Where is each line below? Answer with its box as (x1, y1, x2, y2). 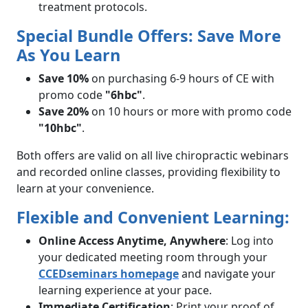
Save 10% (38, 70, 89, 86)
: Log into (225, 232, 274, 248)
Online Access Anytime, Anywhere (38, 232, 225, 248)
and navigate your (179, 265, 276, 281)
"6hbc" (105, 87, 142, 102)
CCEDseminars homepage (38, 265, 179, 281)
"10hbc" (38, 120, 82, 135)
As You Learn (16, 43, 120, 66)
